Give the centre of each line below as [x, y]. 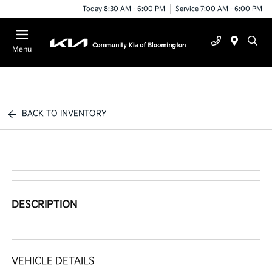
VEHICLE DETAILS [53, 261]
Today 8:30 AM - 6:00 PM [124, 8]
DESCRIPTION [45, 205]
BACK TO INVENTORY [65, 114]
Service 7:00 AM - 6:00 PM [219, 8]
